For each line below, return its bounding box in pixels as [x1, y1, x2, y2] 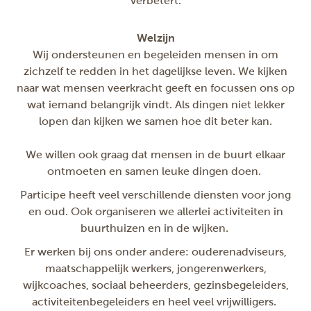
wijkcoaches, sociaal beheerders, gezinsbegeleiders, [22, 279, 289, 291]
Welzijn [136, 32, 175, 44]
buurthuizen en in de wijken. [80, 222, 231, 234]
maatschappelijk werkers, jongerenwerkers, [44, 262, 267, 274]
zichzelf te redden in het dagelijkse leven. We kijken [24, 65, 287, 77]
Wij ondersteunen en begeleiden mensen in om [33, 49, 278, 60]
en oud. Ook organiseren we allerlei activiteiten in [28, 205, 283, 217]
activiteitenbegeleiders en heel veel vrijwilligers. [32, 296, 279, 308]
